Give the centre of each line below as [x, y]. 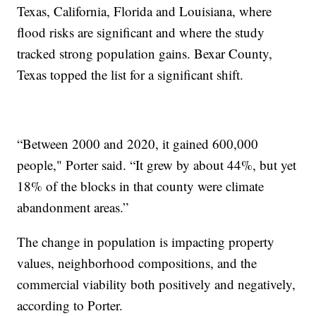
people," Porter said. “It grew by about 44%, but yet [157, 164]
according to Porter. [74, 305]
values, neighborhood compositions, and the [137, 262]
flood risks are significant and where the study [141, 32]
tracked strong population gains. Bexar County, [145, 53]
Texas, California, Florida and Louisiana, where [145, 11]
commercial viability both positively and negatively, [157, 284]
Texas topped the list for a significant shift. [135, 74]
